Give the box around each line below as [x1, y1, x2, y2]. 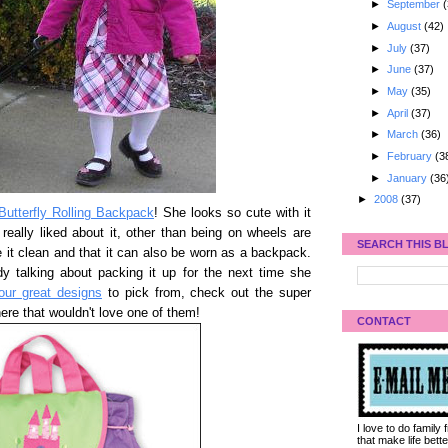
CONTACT [357, 314, 411, 327]
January [386, 171, 430, 184]
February [386, 149, 435, 162]
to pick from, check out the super [101, 286, 312, 300]
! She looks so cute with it [154, 206, 311, 220]
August [386, 19, 424, 32]
